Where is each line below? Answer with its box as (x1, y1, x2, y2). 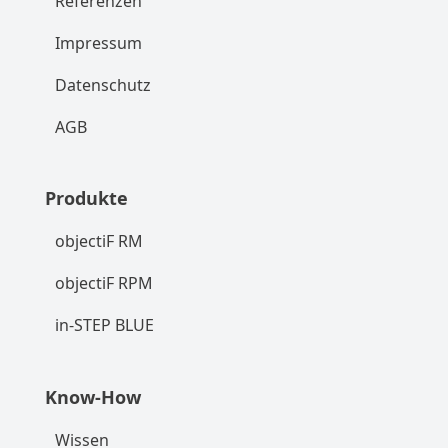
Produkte (44, 186, 128, 211)
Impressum (54, 32, 142, 55)
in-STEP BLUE (54, 314, 154, 337)
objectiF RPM (54, 272, 153, 295)
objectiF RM (54, 230, 143, 253)
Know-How (44, 384, 141, 409)
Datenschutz (54, 74, 151, 97)
